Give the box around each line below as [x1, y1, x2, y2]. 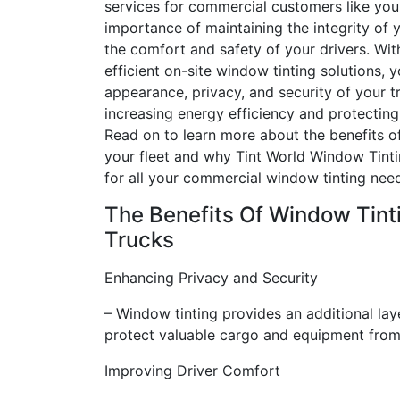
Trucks [104, 227, 174, 253]
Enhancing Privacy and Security [104, 269, 318, 287]
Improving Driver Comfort [104, 362, 280, 379]
